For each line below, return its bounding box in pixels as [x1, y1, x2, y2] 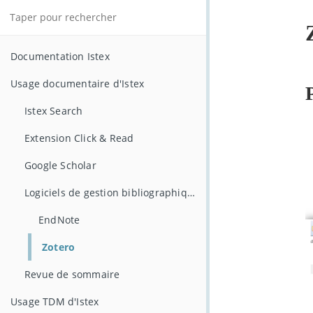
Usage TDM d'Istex [10, 295, 99, 308]
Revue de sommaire [24, 268, 120, 281]
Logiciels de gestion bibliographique [187, 186, 195, 199]
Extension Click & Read [24, 131, 134, 145]
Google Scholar [24, 159, 96, 172]
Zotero [42, 240, 75, 254]
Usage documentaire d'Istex [10, 77, 145, 90]
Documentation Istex [10, 50, 110, 63]
